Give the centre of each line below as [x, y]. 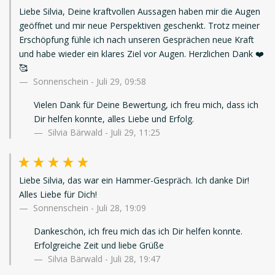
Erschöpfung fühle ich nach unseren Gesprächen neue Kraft [137, 40]
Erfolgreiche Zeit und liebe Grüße [99, 246]
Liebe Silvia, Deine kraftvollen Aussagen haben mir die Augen [140, 12]
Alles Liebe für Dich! [58, 195]
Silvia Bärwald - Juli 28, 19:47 [103, 259]
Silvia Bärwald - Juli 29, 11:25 [103, 133]
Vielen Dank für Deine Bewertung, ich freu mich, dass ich [146, 105]
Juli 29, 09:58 [121, 82]
